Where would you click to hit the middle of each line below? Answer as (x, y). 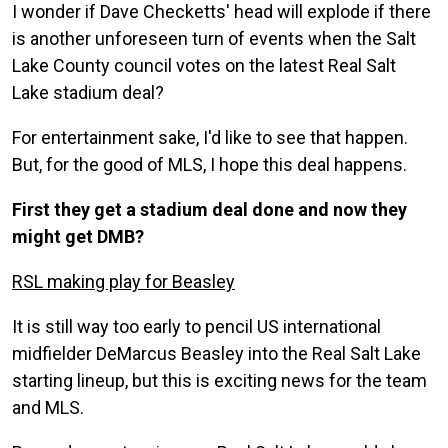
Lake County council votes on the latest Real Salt (204, 65)
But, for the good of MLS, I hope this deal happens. (209, 164)
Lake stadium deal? (88, 92)
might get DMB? (78, 236)
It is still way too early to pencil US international (196, 326)
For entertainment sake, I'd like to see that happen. (210, 137)
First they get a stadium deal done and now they (209, 209)
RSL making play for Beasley (123, 281)
